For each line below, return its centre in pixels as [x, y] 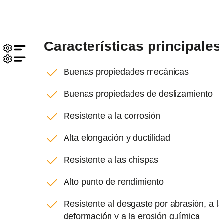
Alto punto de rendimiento [114, 182]
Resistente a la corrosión [112, 116]
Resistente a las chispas [111, 160]
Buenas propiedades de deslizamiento [138, 94]
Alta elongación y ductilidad [117, 138]
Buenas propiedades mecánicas [126, 72]
